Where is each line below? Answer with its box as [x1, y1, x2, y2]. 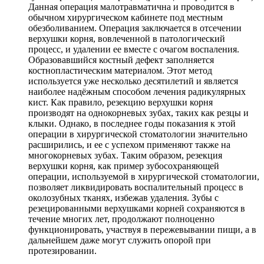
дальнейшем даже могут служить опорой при [28, 235, 211, 246]
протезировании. [28, 246, 97, 256]
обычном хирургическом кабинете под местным [28, 12, 223, 23]
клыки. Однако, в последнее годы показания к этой [28, 118, 236, 129]
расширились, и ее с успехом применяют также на [28, 140, 230, 150]
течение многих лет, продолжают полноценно [28, 214, 214, 225]
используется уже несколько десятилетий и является [28, 76, 238, 87]
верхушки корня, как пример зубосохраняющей [28, 161, 219, 171]
